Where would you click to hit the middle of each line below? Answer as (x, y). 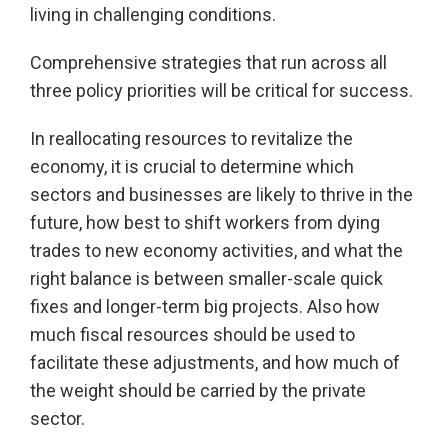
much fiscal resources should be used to (192, 335)
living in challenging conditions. (153, 15)
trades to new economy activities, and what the (216, 251)
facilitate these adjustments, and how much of (215, 363)
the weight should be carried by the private (198, 391)
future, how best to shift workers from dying (205, 223)
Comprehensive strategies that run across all (208, 63)
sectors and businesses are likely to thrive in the (221, 195)
